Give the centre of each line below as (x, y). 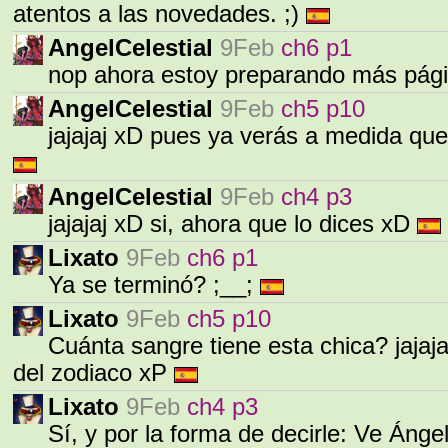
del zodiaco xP (93, 373)
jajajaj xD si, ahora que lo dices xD (232, 224)
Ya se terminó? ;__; (154, 285)
